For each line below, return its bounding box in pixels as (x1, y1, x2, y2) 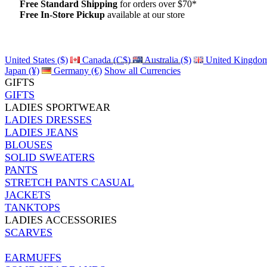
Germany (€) (51, 65, 102, 76)
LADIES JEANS (5, 126, 78, 138)
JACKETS (5, 188, 51, 201)
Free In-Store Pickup (20, 9, 105, 20)
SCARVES (5, 226, 52, 238)
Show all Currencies (104, 65, 181, 76)
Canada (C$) (80, 54, 131, 65)
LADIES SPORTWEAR (5, 101, 110, 113)
